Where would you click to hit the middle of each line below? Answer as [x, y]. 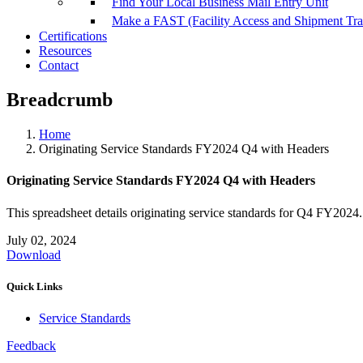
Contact [59, 66]
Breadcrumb [60, 100]
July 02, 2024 [41, 240]
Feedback [31, 346]
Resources [65, 51]
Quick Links [34, 286]
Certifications [73, 36]
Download [34, 254]
